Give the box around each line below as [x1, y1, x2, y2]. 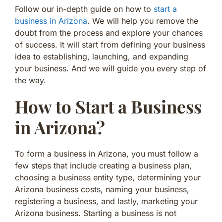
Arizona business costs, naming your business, [15, 184, 189, 194]
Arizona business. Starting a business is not [15, 208, 176, 218]
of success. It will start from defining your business [15, 39, 205, 50]
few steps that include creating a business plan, [15, 160, 192, 170]
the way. [15, 75, 46, 85]
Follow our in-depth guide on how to [15, 3, 154, 14]
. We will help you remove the [87, 15, 198, 26]
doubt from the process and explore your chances [15, 27, 203, 38]
